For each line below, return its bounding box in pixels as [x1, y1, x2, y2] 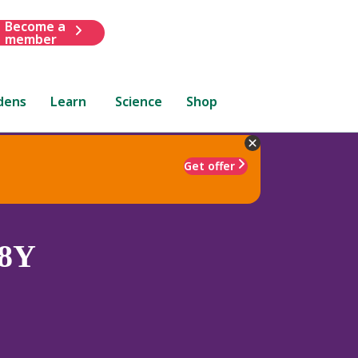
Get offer [184, 157, 235, 173]
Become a [4, 17, 66, 35]
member [4, 30, 57, 48]
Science [115, 92, 163, 110]
